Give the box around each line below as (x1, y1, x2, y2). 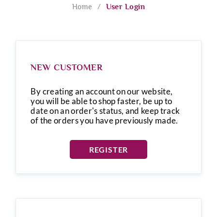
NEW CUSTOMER (31, 62, 103, 72)
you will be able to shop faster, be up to (31, 95, 172, 106)
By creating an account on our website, (31, 86, 173, 96)
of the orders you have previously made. (31, 115, 178, 125)
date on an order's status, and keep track (31, 105, 180, 116)
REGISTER (89, 144, 128, 154)
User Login (106, 2, 145, 11)
